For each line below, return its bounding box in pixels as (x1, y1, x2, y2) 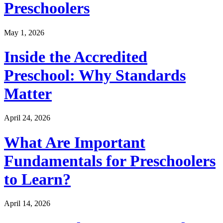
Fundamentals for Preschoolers (4, 151, 216, 170)
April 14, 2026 (4, 199, 50, 208)
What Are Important (4, 133, 145, 151)
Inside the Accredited (4, 47, 147, 66)
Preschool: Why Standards (4, 66, 186, 84)
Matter (4, 84, 52, 103)
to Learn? (4, 170, 71, 188)
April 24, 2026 (4, 113, 50, 122)
